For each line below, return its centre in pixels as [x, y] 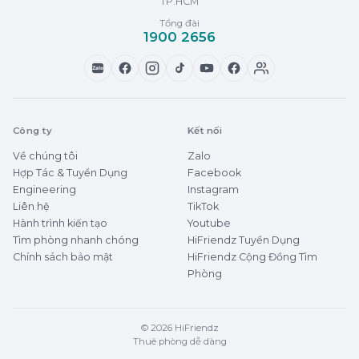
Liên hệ [31, 206]
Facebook [214, 172]
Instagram [213, 189]
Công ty [33, 130]
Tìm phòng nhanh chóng [76, 240]
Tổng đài [179, 23]
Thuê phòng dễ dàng [179, 341]
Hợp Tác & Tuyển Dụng [70, 172]
